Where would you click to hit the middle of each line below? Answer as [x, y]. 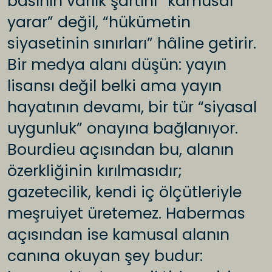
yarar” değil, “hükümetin [99, 22]
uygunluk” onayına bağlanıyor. [123, 129]
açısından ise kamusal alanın [118, 235]
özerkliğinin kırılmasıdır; [95, 171]
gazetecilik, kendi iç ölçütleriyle [124, 192]
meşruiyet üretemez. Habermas [126, 214]
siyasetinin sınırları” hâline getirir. [132, 44]
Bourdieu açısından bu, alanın [121, 150]
